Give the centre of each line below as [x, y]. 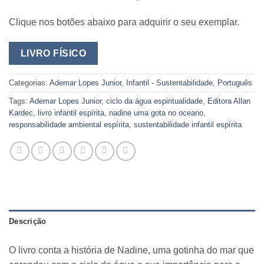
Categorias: [29, 83]
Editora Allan [229, 101]
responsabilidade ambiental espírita [69, 125]
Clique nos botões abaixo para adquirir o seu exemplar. [124, 22]
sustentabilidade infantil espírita [188, 125]
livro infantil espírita [71, 113]
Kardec [21, 113]
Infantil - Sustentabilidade [169, 83]
